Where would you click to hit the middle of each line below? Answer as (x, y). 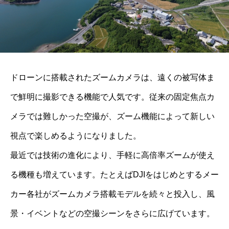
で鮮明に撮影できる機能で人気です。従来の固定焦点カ (112, 97)
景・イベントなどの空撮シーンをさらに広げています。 (112, 213)
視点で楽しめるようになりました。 (76, 136)
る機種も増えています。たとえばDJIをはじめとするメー (114, 175)
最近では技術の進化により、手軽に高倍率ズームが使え (112, 155)
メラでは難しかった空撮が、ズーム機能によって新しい (112, 116)
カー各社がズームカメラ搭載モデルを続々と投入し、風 (112, 194)
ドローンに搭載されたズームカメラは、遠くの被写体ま (112, 77)
